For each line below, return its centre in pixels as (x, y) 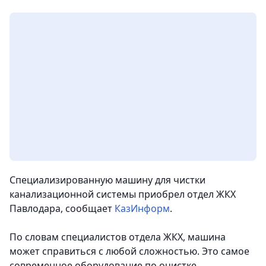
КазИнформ (142, 209)
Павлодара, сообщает (62, 209)
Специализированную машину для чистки (107, 180)
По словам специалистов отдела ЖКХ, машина (118, 237)
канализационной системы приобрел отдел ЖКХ (123, 194)
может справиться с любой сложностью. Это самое (129, 251)
